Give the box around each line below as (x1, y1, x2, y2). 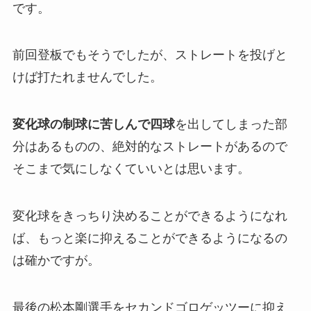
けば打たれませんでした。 (12, 70, 162, 85)
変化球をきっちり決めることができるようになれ (12, 209, 287, 224)
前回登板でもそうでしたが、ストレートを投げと (12, 48, 287, 62)
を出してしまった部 (174, 117, 287, 132)
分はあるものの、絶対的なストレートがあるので (12, 140, 287, 154)
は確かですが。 (12, 253, 100, 268)
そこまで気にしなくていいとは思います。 (12, 162, 250, 176)
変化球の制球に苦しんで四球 (12, 117, 175, 132)
